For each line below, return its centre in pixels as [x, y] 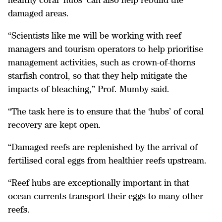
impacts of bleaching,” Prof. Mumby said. [91, 89]
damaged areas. [40, 13]
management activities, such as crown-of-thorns [102, 62]
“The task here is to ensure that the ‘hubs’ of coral [106, 111]
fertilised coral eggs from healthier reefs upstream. [109, 160]
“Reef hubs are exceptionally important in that [99, 183]
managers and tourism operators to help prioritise [106, 49]
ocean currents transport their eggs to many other [106, 196]
